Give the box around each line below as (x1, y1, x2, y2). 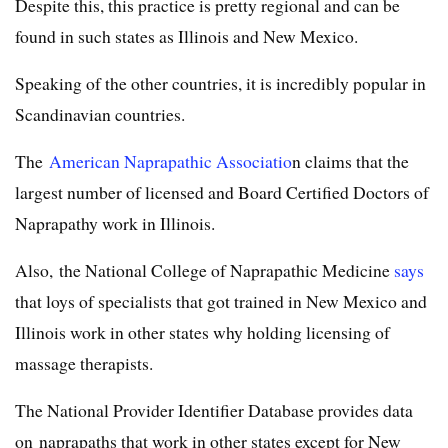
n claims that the (292, 149, 409, 174)
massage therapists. (15, 351, 153, 376)
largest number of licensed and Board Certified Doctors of (15, 180, 429, 205)
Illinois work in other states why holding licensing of (15, 320, 390, 345)
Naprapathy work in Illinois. (15, 211, 215, 236)
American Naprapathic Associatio (49, 149, 292, 174)
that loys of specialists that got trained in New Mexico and (15, 289, 427, 314)
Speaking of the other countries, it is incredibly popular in (15, 71, 426, 96)
